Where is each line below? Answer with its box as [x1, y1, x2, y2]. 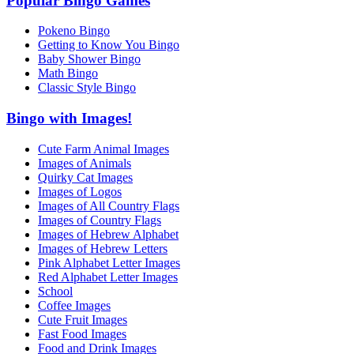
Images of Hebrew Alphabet [38, 227, 179, 241]
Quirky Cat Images [38, 170, 133, 184]
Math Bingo [38, 66, 98, 81]
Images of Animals [38, 156, 131, 170]
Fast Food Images [38, 326, 126, 341]
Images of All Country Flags [38, 198, 179, 213]
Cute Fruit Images [38, 312, 127, 326]
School [38, 284, 73, 298]
